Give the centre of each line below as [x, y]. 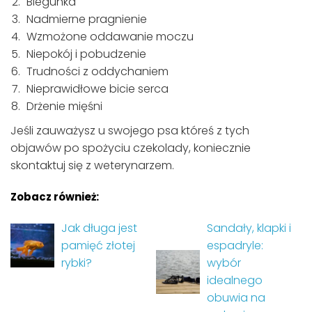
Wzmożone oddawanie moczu [110, 37]
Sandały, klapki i [249, 228]
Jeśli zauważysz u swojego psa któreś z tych [130, 131]
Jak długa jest [99, 228]
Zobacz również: [55, 197]
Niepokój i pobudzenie [86, 54]
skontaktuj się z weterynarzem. [92, 166]
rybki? [76, 263]
